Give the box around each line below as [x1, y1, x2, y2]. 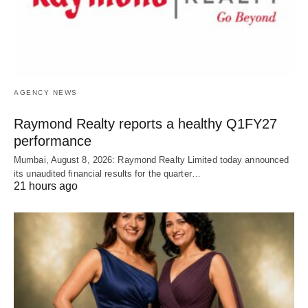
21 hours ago [14, 179, 78, 192]
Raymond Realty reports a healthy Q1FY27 [14, 115, 277, 131]
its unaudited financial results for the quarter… [14, 168, 201, 179]
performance [14, 133, 91, 148]
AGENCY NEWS [14, 88, 78, 96]
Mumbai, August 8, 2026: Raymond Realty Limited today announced [14, 154, 289, 165]
